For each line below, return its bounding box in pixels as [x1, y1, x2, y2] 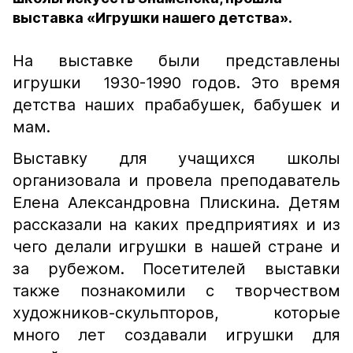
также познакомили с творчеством [13, 281, 340, 300]
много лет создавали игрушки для [13, 325, 340, 344]
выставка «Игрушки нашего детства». [13, 9, 292, 26]
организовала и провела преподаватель [13, 171, 340, 190]
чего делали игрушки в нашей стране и [13, 237, 340, 256]
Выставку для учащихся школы [13, 149, 340, 168]
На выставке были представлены [13, 51, 340, 70]
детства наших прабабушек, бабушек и [13, 95, 340, 114]
